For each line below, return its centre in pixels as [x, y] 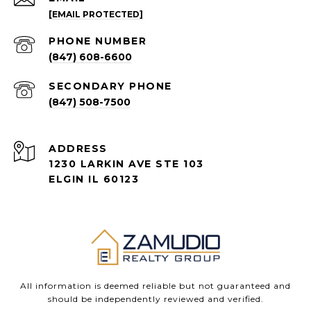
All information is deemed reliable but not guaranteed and [155, 285]
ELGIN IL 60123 [94, 179]
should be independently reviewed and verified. [155, 299]
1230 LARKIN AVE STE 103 [126, 164]
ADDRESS [78, 149]
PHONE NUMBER [98, 41]
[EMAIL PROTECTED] [96, 15]
